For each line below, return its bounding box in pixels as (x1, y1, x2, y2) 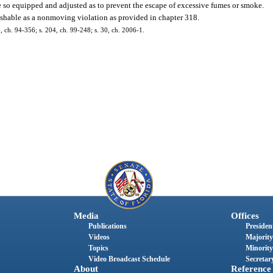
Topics (88, 243, 108, 252)
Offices (230, 210, 259, 221)
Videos (88, 232, 110, 241)
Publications (88, 221, 127, 230)
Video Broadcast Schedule (88, 254, 170, 263)
